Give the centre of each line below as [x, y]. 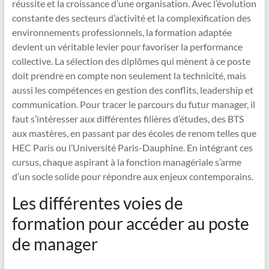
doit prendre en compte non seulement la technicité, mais [129, 76]
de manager [55, 244]
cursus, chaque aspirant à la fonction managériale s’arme [126, 162]
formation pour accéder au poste [130, 224]
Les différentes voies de [97, 203]
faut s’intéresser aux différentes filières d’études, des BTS [128, 119]
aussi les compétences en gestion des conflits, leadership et [132, 90]
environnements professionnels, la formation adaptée [122, 32]
